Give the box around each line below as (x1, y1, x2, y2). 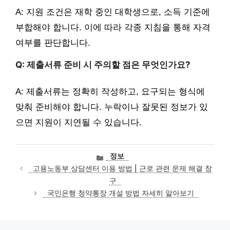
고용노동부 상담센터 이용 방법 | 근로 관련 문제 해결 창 (33, 164, 213, 173)
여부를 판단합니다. (15, 37, 90, 48)
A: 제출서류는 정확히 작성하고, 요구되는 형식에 (15, 87, 205, 97)
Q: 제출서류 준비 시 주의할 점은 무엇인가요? (15, 59, 190, 70)
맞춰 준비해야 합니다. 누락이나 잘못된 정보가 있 (15, 102, 208, 112)
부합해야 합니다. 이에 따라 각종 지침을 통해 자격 (15, 22, 210, 32)
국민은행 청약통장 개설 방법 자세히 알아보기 (47, 189, 194, 198)
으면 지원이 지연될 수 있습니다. (15, 118, 142, 128)
